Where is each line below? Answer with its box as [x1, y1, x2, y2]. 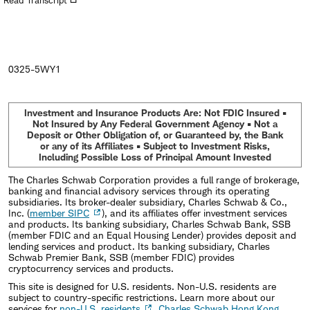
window [81, 19, 127, 33]
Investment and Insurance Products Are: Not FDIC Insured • [24, 106, 286, 118]
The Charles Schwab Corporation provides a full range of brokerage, [8, 173, 300, 185]
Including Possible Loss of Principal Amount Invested [39, 150, 271, 163]
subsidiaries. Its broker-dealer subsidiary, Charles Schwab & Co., [8, 195, 287, 208]
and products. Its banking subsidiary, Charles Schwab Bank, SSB [8, 217, 291, 230]
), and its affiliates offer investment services [102, 206, 287, 219]
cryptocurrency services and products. [8, 262, 174, 274]
